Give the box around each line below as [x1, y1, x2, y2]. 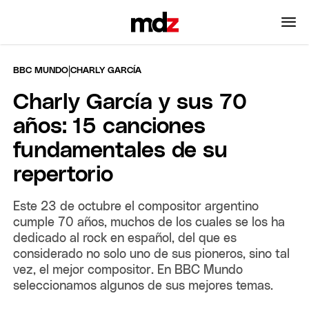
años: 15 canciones [13, 115, 206, 138]
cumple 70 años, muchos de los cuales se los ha [13, 216, 286, 229]
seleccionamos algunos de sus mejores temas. [13, 279, 274, 292]
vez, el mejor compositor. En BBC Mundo [13, 263, 243, 277]
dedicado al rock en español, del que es [13, 232, 237, 245]
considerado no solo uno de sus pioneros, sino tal [13, 248, 290, 261]
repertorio [13, 163, 114, 186]
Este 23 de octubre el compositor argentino [13, 200, 259, 213]
